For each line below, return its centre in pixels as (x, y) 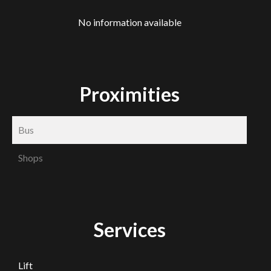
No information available (129, 22)
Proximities (129, 94)
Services (129, 230)
